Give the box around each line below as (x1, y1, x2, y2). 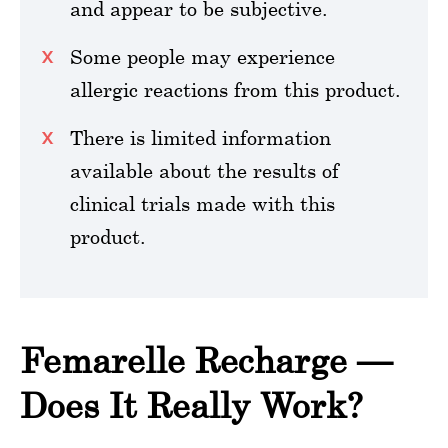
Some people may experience (70, 44, 335, 68)
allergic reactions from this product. (70, 77, 401, 101)
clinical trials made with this (70, 191, 335, 215)
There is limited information (70, 125, 331, 149)
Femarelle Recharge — (20, 339, 392, 381)
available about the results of (70, 158, 339, 182)
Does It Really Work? (20, 384, 363, 426)
